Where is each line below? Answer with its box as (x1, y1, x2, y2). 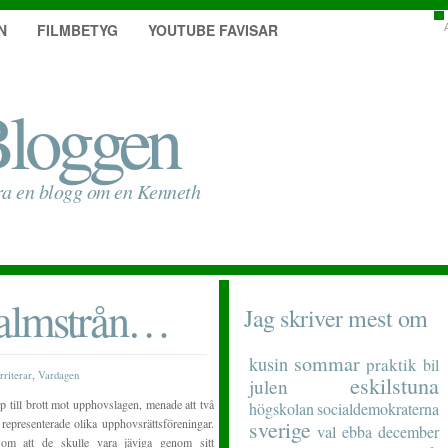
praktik (366, 353, 417, 376)
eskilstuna (350, 370, 439, 400)
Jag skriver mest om (244, 302, 428, 334)
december (378, 421, 440, 442)
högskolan (249, 398, 314, 419)
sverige (249, 415, 311, 444)
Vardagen (38, 368, 79, 382)
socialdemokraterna (317, 398, 439, 419)
